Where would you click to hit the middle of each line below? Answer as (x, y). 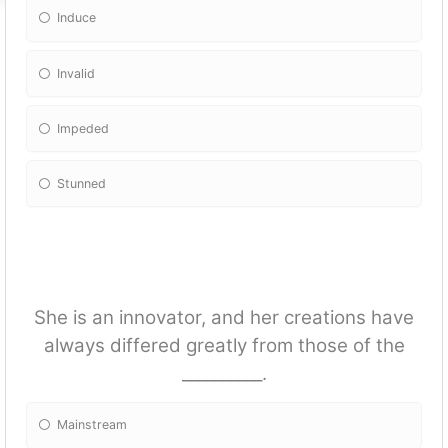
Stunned (82, 183)
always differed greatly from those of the (224, 346)
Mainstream (92, 425)
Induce (77, 18)
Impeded (83, 128)
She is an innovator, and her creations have (224, 318)
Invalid (76, 73)
